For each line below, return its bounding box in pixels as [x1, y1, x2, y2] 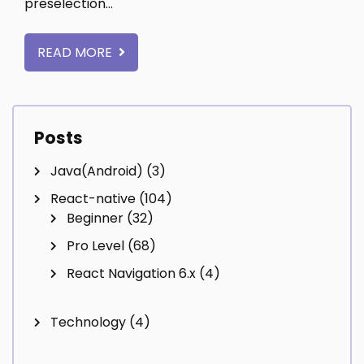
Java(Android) [50, 162, 143, 181]
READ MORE [37, 43, 115, 63]
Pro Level [67, 236, 124, 256]
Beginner [67, 209, 123, 228]
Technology [50, 313, 126, 332]
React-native [50, 189, 136, 209]
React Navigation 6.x [67, 264, 196, 284]
